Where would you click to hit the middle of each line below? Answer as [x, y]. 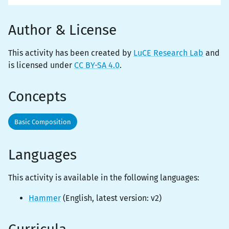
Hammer [45, 198]
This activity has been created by [71, 53]
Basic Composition [43, 122]
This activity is [35, 178]
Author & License [62, 30]
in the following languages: [150, 178]
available [81, 178]
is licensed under [41, 65]
